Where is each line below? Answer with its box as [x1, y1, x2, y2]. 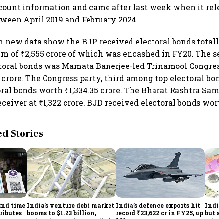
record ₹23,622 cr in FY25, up [116, 208, 204, 217]
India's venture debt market [27, 201, 115, 209]
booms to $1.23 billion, [27, 208, 97, 217]
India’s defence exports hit [116, 201, 201, 209]
